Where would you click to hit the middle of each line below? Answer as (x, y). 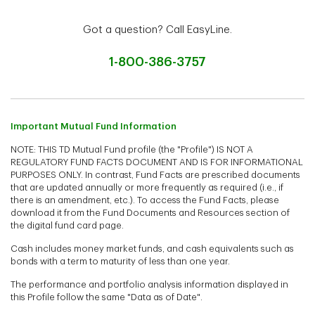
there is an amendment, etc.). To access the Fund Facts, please (145, 200)
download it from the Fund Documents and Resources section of (150, 213)
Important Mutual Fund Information (94, 127)
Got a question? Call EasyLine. (157, 30)
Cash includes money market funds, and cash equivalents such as (152, 249)
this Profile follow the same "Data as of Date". (107, 297)
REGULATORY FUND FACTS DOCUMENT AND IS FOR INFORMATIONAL (157, 162)
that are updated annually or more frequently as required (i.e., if (147, 188)
